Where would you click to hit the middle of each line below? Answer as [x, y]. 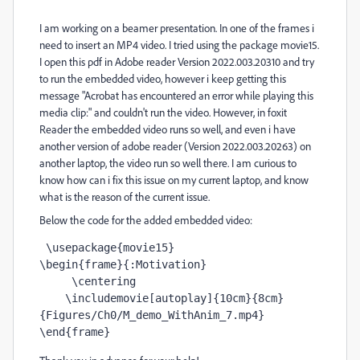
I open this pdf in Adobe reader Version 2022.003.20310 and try [177, 61]
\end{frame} [75, 332]
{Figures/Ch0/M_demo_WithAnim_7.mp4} [152, 315]
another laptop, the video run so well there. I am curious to [168, 163]
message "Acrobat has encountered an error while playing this [176, 95]
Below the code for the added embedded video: [146, 220]
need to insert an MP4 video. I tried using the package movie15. [179, 45]
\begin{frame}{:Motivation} [123, 264]
